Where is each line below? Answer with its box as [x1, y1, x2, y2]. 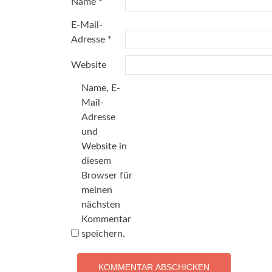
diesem [81, 156, 111, 166]
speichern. [81, 229, 125, 239]
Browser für [81, 171, 132, 180]
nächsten [81, 200, 120, 209]
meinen [81, 185, 112, 195]
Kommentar [81, 214, 131, 224]
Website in [81, 141, 127, 151]
